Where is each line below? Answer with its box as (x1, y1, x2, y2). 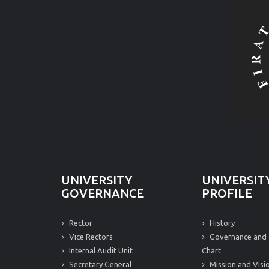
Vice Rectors (67, 232, 113, 241)
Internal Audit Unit (67, 246, 133, 255)
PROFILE (202, 186, 252, 200)
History (208, 219, 235, 227)
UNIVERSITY (61, 173, 132, 187)
